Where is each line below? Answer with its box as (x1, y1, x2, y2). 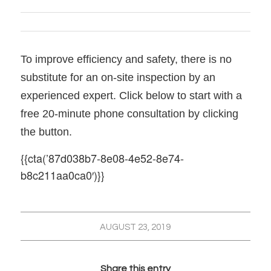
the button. (20, 125, 72, 138)
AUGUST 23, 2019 (100, 223, 171, 232)
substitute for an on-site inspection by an (20, 71, 215, 83)
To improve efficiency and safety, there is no (20, 53, 232, 65)
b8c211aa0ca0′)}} (20, 166, 105, 183)
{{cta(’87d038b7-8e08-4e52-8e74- (20, 149, 184, 166)
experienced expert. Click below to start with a (20, 89, 242, 102)
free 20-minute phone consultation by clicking (20, 107, 238, 120)
